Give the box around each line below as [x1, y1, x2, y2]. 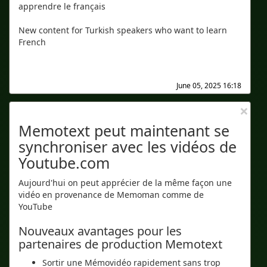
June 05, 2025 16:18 [176, 80, 241, 91]
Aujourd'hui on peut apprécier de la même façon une [18, 177, 232, 188]
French [18, 36, 46, 48]
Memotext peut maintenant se [18, 120, 229, 141]
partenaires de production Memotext [18, 236, 222, 252]
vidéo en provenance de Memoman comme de [18, 189, 204, 200]
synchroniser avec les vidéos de [18, 136, 237, 157]
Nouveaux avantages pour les [18, 223, 182, 239]
